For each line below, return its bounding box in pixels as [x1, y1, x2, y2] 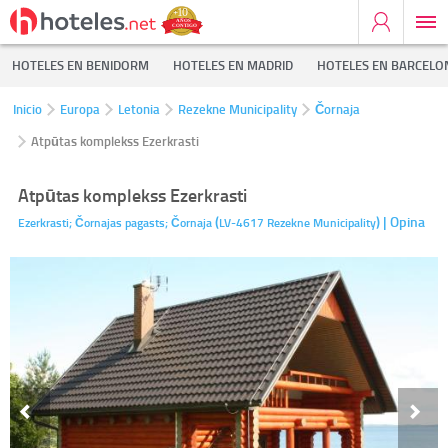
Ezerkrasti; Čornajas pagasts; [18, 214, 168, 231]
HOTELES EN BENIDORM [12, 56, 149, 74]
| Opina [383, 212, 425, 231]
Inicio [13, 100, 42, 118]
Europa [60, 100, 100, 118]
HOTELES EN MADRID [173, 56, 293, 74]
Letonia [118, 100, 160, 118]
